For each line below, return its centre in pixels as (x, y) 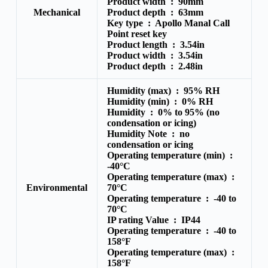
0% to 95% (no (188, 112)
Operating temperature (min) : (171, 155)
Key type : (131, 23)
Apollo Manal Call (192, 23)
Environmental (57, 187)
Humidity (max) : (145, 90)
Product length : (143, 44)
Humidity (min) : (144, 101)
